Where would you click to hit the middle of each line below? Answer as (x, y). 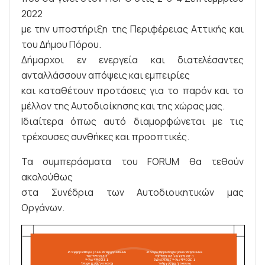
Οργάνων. (43, 207)
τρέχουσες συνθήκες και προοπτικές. (105, 136)
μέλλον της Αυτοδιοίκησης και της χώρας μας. (123, 106)
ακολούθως (47, 177)
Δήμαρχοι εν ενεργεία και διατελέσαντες (132, 59)
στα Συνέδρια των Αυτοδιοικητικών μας (132, 192)
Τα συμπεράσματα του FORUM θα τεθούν (132, 161)
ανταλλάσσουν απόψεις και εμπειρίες (106, 75)
